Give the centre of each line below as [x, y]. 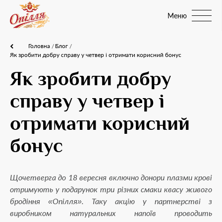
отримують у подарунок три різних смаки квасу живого [111, 189]
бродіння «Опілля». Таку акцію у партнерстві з [111, 201]
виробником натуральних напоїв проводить [111, 213]
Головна [39, 46]
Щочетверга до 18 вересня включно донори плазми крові [111, 177]
